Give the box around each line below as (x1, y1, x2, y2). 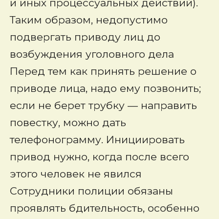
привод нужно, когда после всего (10, 151, 189, 163)
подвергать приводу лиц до (10, 31, 160, 43)
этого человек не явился (10, 168, 142, 180)
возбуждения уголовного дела (10, 48, 174, 60)
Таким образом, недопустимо (10, 14, 168, 26)
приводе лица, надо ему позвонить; (10, 82, 201, 94)
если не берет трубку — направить (10, 99, 197, 111)
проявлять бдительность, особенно (10, 202, 199, 214)
